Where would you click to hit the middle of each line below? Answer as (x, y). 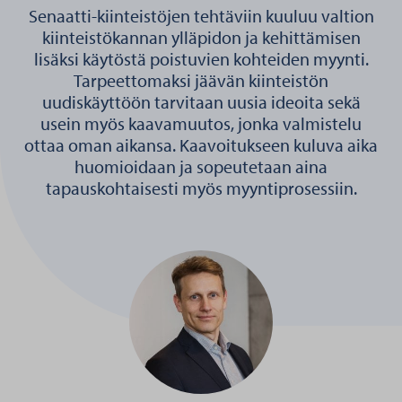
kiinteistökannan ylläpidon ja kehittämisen (201, 37)
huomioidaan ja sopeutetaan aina (201, 166)
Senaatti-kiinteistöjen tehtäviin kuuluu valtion (201, 16)
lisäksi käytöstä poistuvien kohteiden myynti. (201, 59)
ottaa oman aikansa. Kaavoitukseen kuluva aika (201, 145)
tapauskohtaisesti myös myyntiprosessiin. (201, 188)
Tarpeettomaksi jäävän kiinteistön (201, 80)
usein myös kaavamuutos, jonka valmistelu (201, 123)
